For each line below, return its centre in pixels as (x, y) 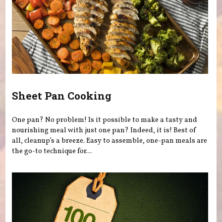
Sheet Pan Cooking (62, 95)
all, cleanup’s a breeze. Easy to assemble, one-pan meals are (110, 141)
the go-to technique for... (52, 151)
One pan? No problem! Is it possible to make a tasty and (105, 120)
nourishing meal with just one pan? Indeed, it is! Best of (104, 131)
